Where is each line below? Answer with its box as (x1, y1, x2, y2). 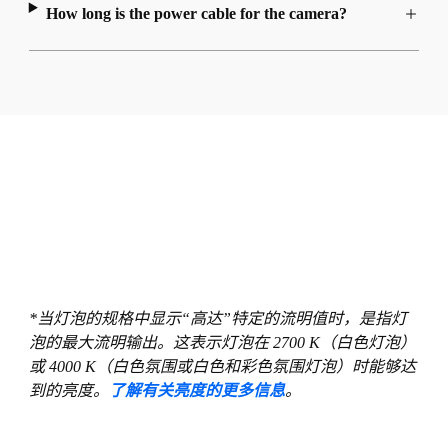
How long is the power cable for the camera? (45, 5, 347, 23)
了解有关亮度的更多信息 (108, 382, 285, 400)
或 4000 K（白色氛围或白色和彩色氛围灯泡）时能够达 (28, 358, 416, 376)
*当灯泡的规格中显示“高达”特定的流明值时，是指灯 (28, 310, 407, 328)
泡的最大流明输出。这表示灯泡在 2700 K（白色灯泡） (28, 334, 416, 352)
